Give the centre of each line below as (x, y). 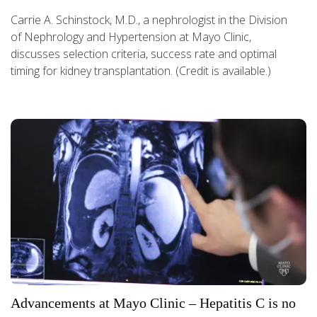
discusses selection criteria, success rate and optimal (144, 53)
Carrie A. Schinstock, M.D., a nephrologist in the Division (149, 19)
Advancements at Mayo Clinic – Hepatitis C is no (153, 302)
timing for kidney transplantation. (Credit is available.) (141, 70)
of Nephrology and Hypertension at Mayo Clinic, (131, 36)
